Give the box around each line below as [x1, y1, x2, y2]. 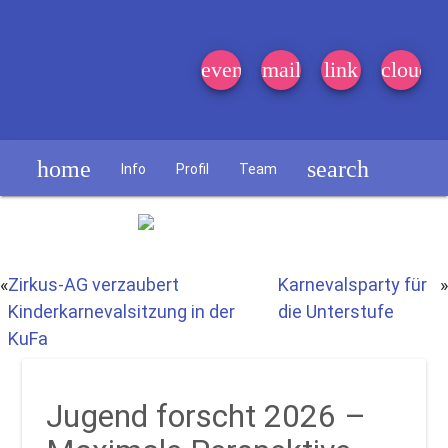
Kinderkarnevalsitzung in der [8, 301, 235, 323]
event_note [201, 57, 298, 82]
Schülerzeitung [37, 217, 139, 234]
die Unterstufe [278, 301, 395, 323]
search [307, 156, 370, 183]
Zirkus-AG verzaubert [8, 274, 179, 296]
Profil [176, 161, 210, 178]
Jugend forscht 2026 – [46, 397, 367, 436]
